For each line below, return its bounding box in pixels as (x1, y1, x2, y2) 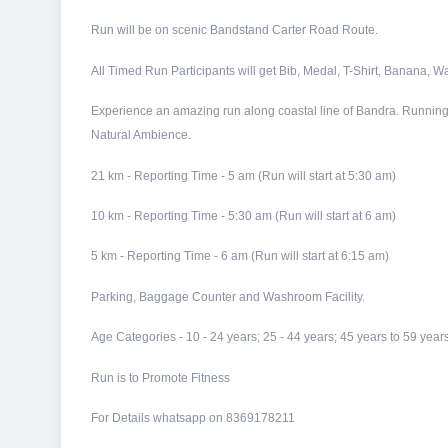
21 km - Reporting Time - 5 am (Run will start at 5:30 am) (91, 168, 396, 183)
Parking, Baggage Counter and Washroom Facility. (91, 289, 365, 304)
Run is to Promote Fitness (91, 370, 230, 385)
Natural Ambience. (91, 128, 191, 143)
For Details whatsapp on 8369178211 (91, 410, 295, 425)
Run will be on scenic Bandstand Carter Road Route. (91, 23, 378, 38)
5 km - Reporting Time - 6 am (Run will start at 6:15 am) (91, 249, 389, 264)
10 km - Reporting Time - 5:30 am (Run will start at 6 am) (91, 208, 396, 223)
